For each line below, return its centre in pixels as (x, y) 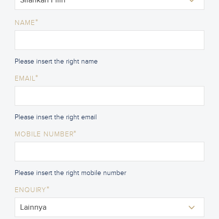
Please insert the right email (56, 117)
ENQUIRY (31, 190)
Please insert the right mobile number (70, 173)
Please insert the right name (56, 61)
